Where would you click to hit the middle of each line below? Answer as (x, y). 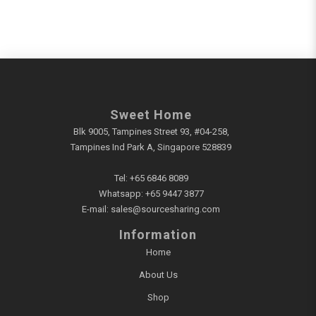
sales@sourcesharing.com (165, 209)
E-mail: (96, 209)
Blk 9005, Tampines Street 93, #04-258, (151, 132)
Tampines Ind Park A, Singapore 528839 (151, 147)
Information (158, 235)
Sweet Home (151, 114)
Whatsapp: (122, 194)
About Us (158, 274)
